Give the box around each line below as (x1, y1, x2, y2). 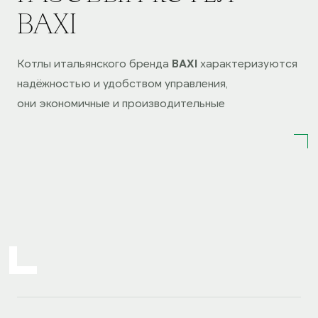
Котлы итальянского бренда (17, 56, 172, 70)
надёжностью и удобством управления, (17, 76, 228, 89)
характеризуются (197, 56, 297, 70)
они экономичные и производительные (17, 96, 225, 109)
